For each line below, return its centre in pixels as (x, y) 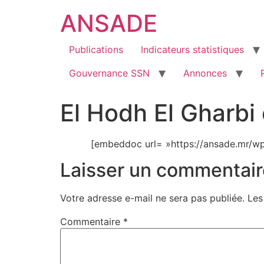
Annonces (205, 73)
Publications (96, 49)
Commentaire (92, 222)
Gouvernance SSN (109, 73)
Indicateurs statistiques (192, 49)
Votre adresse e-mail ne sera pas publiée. (152, 198)
